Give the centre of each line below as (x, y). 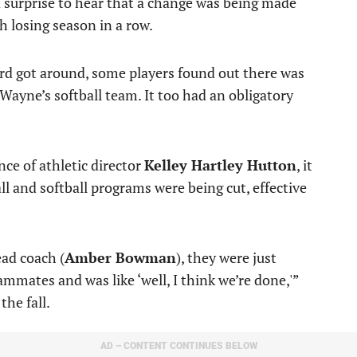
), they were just (226, 257)
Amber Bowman (120, 257)
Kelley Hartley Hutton (220, 165)
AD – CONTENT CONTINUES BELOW (178, 346)
